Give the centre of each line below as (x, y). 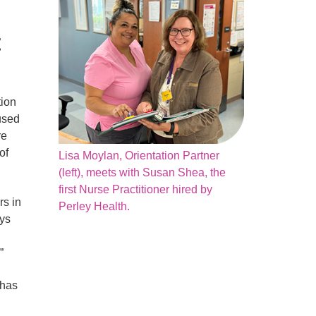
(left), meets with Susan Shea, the (142, 173)
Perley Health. (95, 207)
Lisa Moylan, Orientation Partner (139, 156)
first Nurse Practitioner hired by (136, 190)
